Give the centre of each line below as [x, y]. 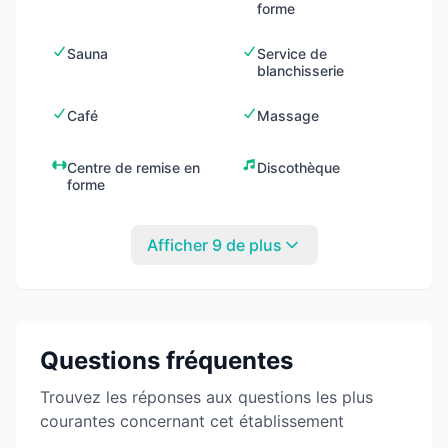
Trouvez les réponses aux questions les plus [206, 397]
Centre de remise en [134, 167]
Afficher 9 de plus [214, 245]
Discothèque [299, 167]
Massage [288, 115]
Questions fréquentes [166, 360]
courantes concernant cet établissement [192, 421]
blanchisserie [301, 70]
